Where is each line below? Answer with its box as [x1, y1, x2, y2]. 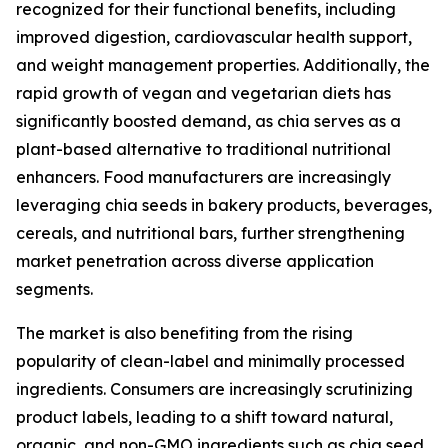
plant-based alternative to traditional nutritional [16, 139, 391, 160]
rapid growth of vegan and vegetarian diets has [16, 83, 391, 104]
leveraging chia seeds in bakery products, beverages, [16, 195, 432, 216]
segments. [16, 279, 93, 300]
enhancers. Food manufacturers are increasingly [16, 167, 391, 188]
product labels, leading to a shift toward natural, [16, 407, 393, 428]
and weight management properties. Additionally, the [16, 55, 430, 76]
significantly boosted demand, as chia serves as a [16, 111, 401, 132]
